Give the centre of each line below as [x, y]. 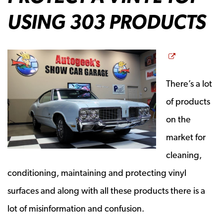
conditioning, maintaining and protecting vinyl [97, 172]
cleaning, [184, 155]
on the [178, 119]
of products [188, 101]
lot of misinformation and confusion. [76, 208]
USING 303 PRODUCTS [107, 21]
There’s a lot [189, 83]
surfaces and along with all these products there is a [106, 190]
